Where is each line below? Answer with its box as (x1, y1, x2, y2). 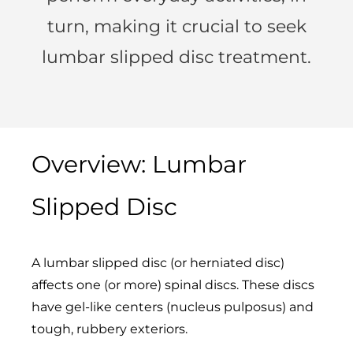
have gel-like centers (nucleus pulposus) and (32, 299, 314, 314)
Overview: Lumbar (32, 149, 247, 179)
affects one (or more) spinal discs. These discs (32, 277, 314, 292)
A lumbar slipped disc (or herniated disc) (32, 255, 284, 270)
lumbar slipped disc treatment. (42, 46, 311, 68)
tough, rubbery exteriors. (32, 321, 188, 336)
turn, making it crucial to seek (46, 15, 307, 37)
